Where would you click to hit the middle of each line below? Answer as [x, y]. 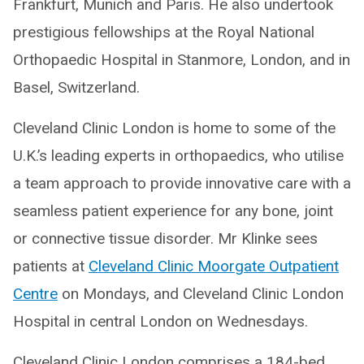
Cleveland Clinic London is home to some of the [174, 128]
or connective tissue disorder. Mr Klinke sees [165, 239]
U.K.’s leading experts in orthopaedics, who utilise [178, 156]
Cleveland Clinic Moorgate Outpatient [214, 266]
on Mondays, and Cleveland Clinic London [201, 294]
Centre [35, 294]
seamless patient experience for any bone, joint [173, 211]
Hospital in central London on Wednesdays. [160, 322]
